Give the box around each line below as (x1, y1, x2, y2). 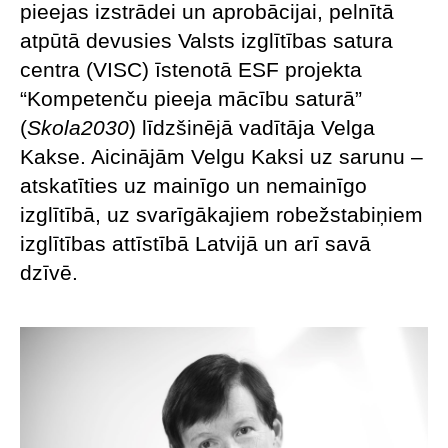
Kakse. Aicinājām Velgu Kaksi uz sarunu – (20, 144, 423, 168)
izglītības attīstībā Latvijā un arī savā (20, 231, 371, 255)
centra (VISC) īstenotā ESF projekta (20, 57, 362, 81)
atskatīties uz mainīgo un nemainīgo (20, 173, 367, 197)
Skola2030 (27, 115, 129, 139)
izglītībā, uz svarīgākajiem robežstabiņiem (20, 202, 423, 226)
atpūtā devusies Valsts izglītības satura (20, 28, 393, 52)
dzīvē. (20, 260, 78, 284)
